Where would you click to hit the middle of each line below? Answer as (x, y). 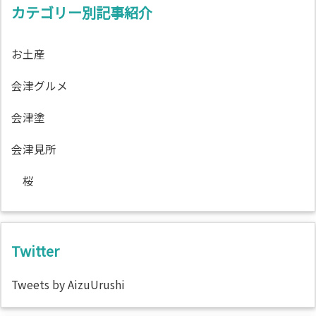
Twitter (35, 250)
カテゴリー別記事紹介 (82, 12)
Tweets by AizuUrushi (68, 284)
